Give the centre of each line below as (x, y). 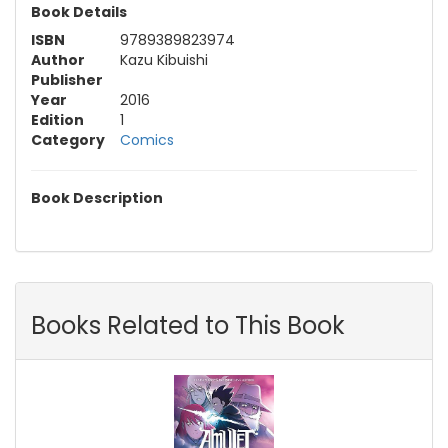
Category (68, 140)
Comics (147, 140)
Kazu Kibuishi (164, 60)
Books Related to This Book (188, 326)
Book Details (79, 12)
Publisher (67, 80)
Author (58, 60)
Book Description (97, 198)
